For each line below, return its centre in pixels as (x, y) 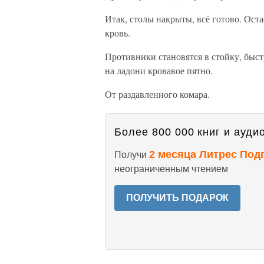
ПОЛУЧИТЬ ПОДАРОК (177, 198)
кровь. (118, 33)
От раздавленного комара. (157, 94)
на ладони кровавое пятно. (159, 70)
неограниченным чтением (171, 169)
